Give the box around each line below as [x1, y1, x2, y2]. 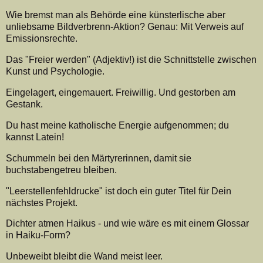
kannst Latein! [6, 131, 64, 142]
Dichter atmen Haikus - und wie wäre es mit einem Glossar [6, 218, 249, 229]
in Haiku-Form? [6, 230, 70, 241]
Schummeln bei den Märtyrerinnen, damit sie [6, 153, 191, 163]
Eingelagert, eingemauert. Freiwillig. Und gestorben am [6, 87, 235, 98]
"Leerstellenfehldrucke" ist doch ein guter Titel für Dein [6, 186, 231, 196]
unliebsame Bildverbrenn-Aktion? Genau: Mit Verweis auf [6, 22, 244, 32]
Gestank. [6, 99, 43, 110]
